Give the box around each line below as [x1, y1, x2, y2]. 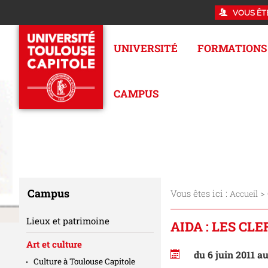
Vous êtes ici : [170, 187, 227, 200]
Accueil [229, 188, 258, 200]
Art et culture [26, 238, 82, 251]
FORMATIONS [197, 41, 267, 55]
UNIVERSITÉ [114, 41, 178, 55]
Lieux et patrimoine [26, 214, 109, 227]
